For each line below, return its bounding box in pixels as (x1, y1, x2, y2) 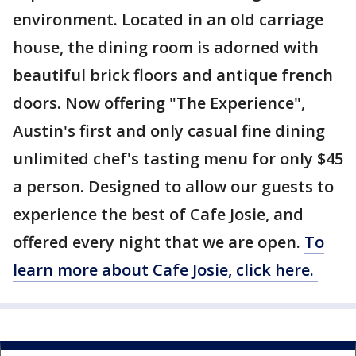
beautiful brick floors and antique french (13, 64, 333, 86)
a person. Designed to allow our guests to (13, 176, 334, 197)
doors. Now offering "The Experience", (13, 92, 305, 114)
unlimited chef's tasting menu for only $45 (13, 148, 343, 169)
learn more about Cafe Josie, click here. (13, 259, 318, 281)
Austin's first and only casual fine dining (13, 120, 325, 141)
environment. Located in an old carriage (13, 9, 323, 30)
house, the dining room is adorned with (13, 37, 319, 58)
